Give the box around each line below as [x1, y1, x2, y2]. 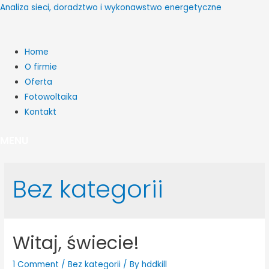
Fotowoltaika [25, 91, 78, 103]
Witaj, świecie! [13, 230, 140, 256]
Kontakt [25, 106, 57, 118]
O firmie [25, 61, 58, 73]
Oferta [25, 76, 53, 88]
